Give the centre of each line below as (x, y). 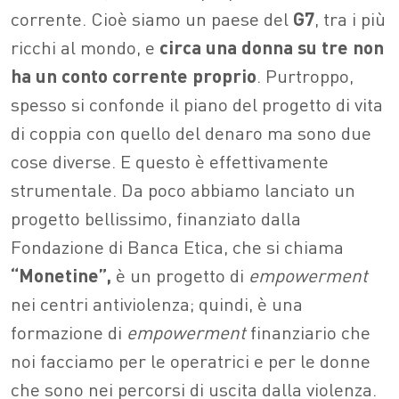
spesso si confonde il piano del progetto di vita (197, 104)
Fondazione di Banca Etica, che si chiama (177, 247)
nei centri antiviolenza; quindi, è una (157, 304)
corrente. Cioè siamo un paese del (152, 19)
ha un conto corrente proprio (134, 76)
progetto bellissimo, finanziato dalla (156, 218)
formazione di (69, 332)
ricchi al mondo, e (85, 47)
